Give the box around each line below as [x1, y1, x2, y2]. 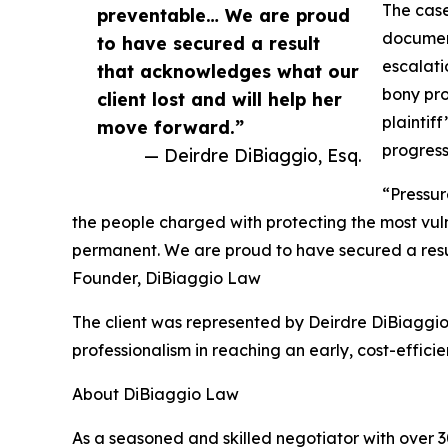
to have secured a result [97, 32, 320, 55]
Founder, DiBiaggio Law [72, 268, 261, 289]
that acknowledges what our [97, 60, 359, 83]
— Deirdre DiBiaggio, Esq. [144, 144, 362, 167]
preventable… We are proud [97, 4, 350, 27]
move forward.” [97, 116, 244, 139]
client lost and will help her [97, 88, 342, 111]
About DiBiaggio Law [72, 384, 239, 405]
